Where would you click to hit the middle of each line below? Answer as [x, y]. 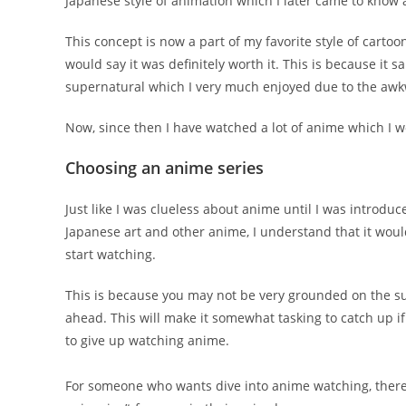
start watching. [111, 254]
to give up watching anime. [147, 340]
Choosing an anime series [164, 167]
